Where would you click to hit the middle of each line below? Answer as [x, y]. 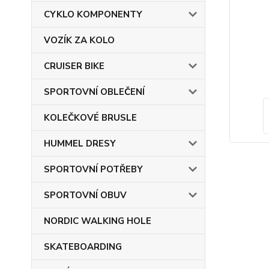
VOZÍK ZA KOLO [79, 40]
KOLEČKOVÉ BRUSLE [90, 118]
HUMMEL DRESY [80, 144]
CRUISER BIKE [74, 66]
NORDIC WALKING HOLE [98, 221]
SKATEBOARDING [83, 247]
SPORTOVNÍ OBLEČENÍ [94, 92]
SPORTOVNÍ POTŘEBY [93, 169]
